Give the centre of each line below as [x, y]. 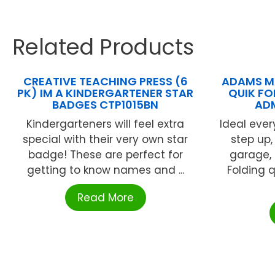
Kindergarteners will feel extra [106, 124]
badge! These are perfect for [105, 154]
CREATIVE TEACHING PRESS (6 [105, 81]
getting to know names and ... [105, 170]
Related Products [103, 47]
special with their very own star [106, 139]
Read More [105, 197]
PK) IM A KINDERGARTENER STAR [106, 93]
